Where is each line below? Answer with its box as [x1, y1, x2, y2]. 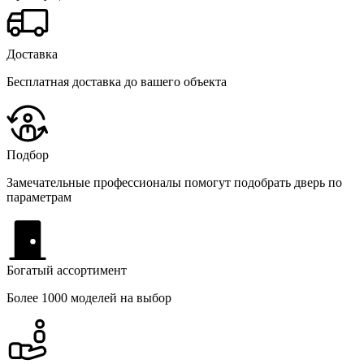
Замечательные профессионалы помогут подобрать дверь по [6, 175, 342, 189]
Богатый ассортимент [6, 262, 127, 277]
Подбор [6, 147, 49, 162]
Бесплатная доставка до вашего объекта [6, 74, 227, 89]
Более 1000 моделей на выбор [6, 290, 171, 305]
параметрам [6, 189, 71, 204]
